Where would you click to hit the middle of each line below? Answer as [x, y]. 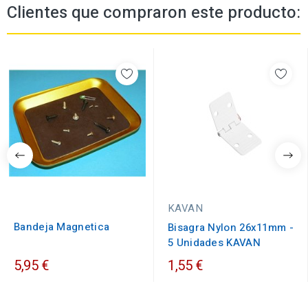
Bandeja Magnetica [62, 227]
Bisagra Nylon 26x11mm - [231, 228]
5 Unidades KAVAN [214, 243]
